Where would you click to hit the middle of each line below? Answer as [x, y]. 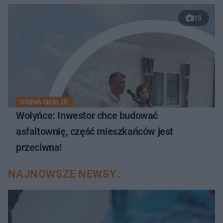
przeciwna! [39, 148]
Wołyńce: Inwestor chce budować [87, 116]
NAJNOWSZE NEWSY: [64, 174]
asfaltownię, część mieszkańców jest [95, 132]
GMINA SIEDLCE [44, 102]
